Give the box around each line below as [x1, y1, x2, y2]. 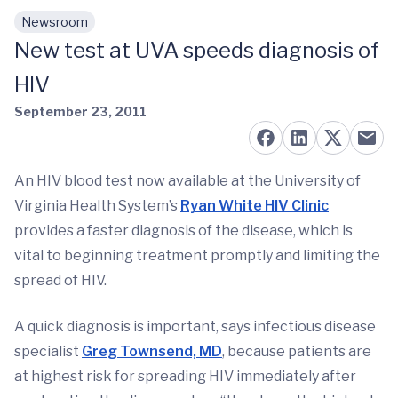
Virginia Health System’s [14, 197, 180, 214]
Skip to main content [28, 22, 170, 39]
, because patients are [222, 343, 371, 360]
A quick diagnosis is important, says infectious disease [14, 318, 376, 335]
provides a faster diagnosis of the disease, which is [14, 222, 353, 239]
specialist [14, 343, 82, 360]
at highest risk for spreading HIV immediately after [14, 368, 356, 385]
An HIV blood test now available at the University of [14, 172, 361, 189]
